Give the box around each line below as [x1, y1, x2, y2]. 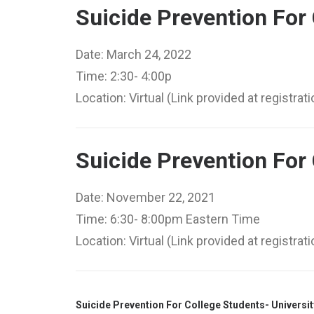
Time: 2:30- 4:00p [76, 69, 172, 83]
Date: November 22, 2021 [76, 190, 215, 205]
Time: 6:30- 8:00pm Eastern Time [76, 212, 260, 226]
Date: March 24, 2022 [76, 47, 191, 62]
